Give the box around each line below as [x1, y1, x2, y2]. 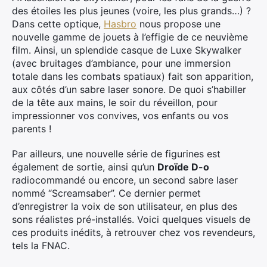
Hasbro [104, 18, 136, 30]
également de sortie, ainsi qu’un [12, 161, 157, 173]
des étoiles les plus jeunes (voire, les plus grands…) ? [12, 5, 251, 17]
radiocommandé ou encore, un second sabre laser [12, 174, 238, 186]
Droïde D [157, 161, 198, 173]
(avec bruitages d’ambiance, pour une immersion [12, 57, 231, 69]
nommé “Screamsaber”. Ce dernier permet [12, 187, 201, 199]
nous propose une [136, 18, 221, 30]
